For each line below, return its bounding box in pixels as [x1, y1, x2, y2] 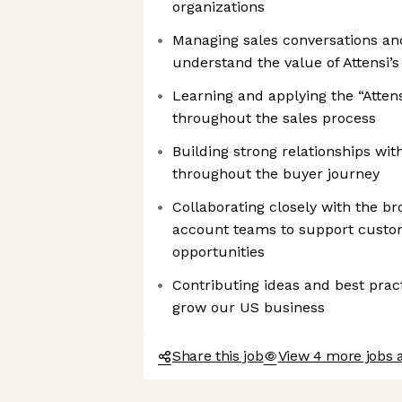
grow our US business [172, 299, 325, 316]
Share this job [172, 347, 264, 364]
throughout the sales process [172, 109, 376, 127]
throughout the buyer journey [172, 165, 380, 182]
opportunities [172, 243, 265, 260]
